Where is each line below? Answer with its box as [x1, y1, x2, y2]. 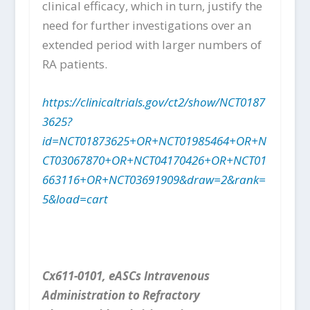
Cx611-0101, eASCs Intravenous [42, 267, 210, 284]
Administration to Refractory [42, 286, 200, 303]
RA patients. [42, 56, 107, 72]
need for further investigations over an [42, 17, 251, 33]
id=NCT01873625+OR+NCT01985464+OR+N [42, 133, 266, 149]
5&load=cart [42, 191, 108, 208]
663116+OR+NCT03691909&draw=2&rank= [42, 172, 266, 188]
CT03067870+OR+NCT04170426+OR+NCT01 [42, 152, 266, 169]
